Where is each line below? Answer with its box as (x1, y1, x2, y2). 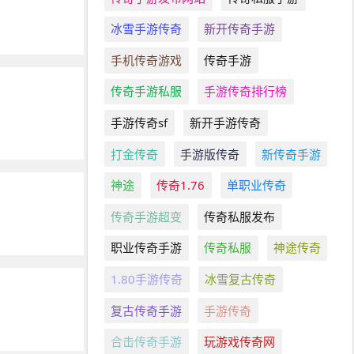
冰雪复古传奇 (205, 271, 277, 288)
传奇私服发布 (204, 208, 276, 224)
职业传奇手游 (111, 239, 183, 256)
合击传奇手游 (111, 333, 183, 350)
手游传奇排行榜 (204, 83, 288, 100)
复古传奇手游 (111, 302, 183, 318)
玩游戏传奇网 (204, 333, 276, 350)
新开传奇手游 (204, 21, 276, 37)
